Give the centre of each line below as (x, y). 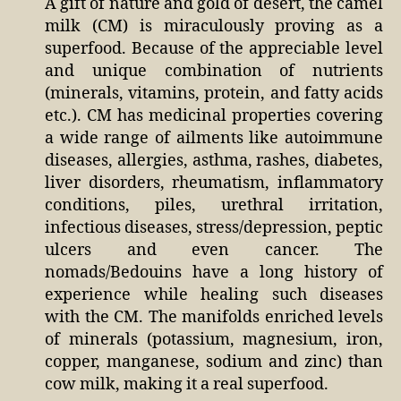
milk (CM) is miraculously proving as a (214, 26)
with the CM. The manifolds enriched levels (214, 317)
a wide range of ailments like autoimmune (214, 138)
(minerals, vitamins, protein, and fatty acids (214, 93)
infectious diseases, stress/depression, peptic (214, 227)
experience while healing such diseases (214, 294)
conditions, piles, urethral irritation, (214, 205)
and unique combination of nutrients (214, 71)
